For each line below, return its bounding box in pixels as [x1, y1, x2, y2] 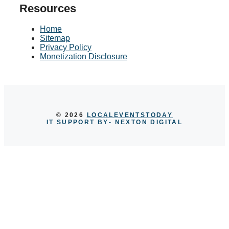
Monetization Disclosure [40, 52, 127, 61]
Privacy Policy [40, 43, 91, 52]
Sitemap [40, 34, 70, 43]
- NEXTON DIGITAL [108, 119, 183, 126]
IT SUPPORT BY [46, 119, 109, 126]
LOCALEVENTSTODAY [86, 111, 173, 119]
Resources [19, 2, 76, 15]
